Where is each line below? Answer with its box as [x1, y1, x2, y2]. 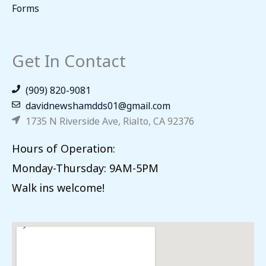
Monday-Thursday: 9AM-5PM [12, 157, 159, 176]
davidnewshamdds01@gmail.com [25, 96, 170, 113]
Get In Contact [12, 43, 126, 74]
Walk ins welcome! [12, 176, 107, 196]
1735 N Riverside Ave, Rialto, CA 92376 [25, 111, 194, 128]
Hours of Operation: [12, 137, 115, 157]
